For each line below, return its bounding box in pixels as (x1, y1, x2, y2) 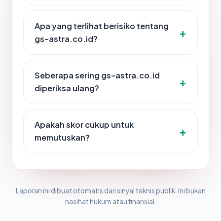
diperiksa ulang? (35, 83, 99, 94)
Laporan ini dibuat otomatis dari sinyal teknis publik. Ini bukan (15, 186, 206, 195)
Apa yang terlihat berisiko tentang (35, 21, 169, 32)
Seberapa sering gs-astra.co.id (35, 70, 160, 81)
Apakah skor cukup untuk (35, 119, 134, 130)
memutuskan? (35, 132, 90, 143)
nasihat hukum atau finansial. (65, 197, 156, 206)
